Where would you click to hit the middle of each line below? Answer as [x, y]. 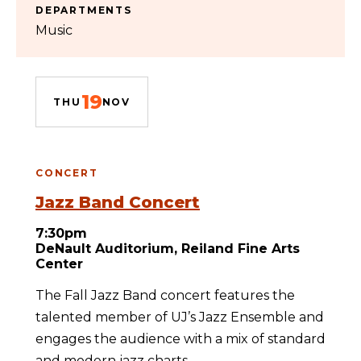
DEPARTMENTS [84, 10]
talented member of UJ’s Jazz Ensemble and [180, 317]
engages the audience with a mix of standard [180, 339]
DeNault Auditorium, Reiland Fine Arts [168, 249]
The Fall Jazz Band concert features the [165, 295]
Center [59, 264]
